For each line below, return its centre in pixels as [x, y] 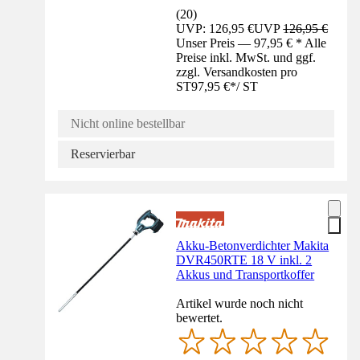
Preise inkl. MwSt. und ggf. [246, 58]
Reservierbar [103, 154]
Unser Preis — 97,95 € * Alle [252, 43]
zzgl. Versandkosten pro [237, 72]
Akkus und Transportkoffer [245, 275]
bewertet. [200, 318]
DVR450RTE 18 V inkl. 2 [244, 260]
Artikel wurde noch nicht [240, 304]
